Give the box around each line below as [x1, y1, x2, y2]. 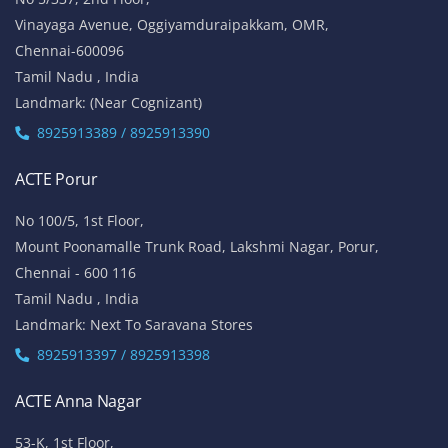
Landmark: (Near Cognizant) [15, 92, 202, 112]
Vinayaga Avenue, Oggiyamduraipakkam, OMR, [15, 14, 329, 34]
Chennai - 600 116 [15, 262, 136, 282]
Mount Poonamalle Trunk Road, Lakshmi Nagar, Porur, [15, 236, 379, 256]
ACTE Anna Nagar [15, 389, 142, 412]
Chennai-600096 [15, 40, 124, 60]
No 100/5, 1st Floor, [15, 210, 144, 230]
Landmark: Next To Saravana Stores [15, 314, 253, 334]
